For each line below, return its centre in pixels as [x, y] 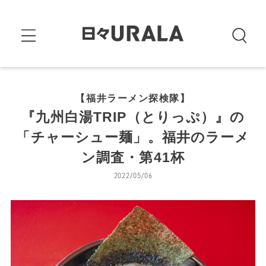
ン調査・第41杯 [133, 158]
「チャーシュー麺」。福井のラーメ [133, 137]
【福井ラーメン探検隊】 [133, 98]
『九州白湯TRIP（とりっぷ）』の [133, 117]
